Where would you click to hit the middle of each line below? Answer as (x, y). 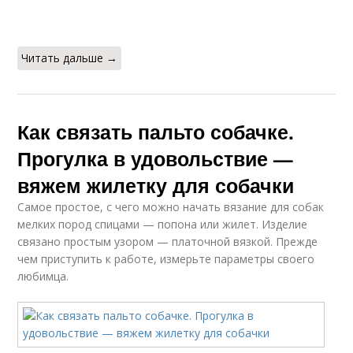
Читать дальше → (70, 58)
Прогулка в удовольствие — (156, 159)
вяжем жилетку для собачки (156, 186)
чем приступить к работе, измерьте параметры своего (166, 259)
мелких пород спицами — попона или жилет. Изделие (163, 225)
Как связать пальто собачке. (156, 132)
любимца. (43, 277)
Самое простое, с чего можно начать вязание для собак (171, 207)
